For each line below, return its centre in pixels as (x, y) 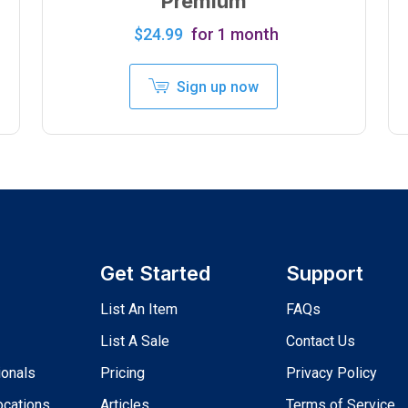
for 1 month (235, 34)
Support (324, 273)
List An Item (138, 309)
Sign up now (218, 87)
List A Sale (134, 341)
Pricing (122, 372)
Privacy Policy (331, 372)
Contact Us (320, 341)
